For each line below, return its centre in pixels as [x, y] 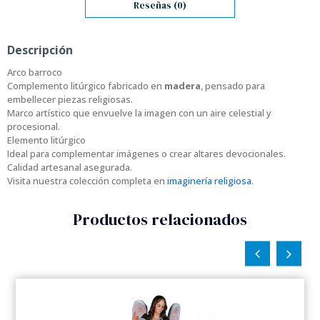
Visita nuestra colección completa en [87, 181]
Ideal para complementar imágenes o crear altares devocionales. [146, 154]
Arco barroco [35, 72]
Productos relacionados [160, 220]
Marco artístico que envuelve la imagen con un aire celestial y [139, 113]
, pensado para [233, 86]
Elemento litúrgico [46, 140]
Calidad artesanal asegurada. [70, 167]
